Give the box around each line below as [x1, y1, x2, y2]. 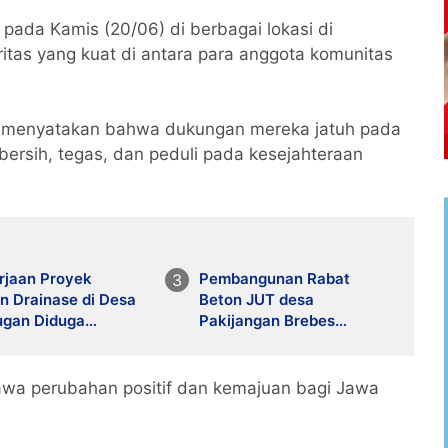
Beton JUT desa [198, 290, 314, 309]
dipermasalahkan [198, 332, 324, 351]
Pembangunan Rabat [198, 269, 350, 288]
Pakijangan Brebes [198, 311, 335, 330]
